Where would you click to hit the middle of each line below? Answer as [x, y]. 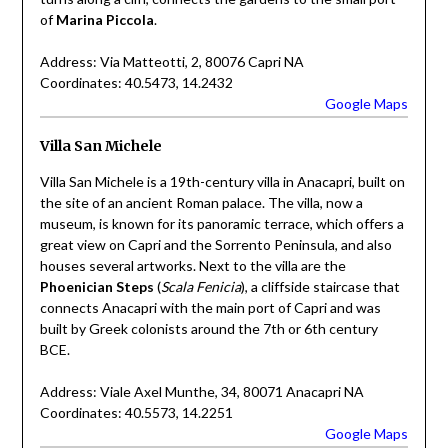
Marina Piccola [104, 20]
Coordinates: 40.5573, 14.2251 [136, 412]
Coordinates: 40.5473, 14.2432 [136, 83]
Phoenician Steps [96, 286]
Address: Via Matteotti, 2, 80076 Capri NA [171, 62]
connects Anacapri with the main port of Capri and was [210, 307]
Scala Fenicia [200, 286]
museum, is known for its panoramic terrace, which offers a [221, 223]
